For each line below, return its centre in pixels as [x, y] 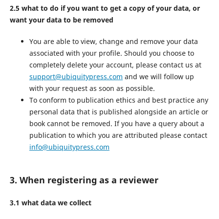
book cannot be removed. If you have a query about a [117, 124]
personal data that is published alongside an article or [119, 112]
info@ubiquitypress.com [69, 147]
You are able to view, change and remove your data [113, 42]
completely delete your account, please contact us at [115, 65]
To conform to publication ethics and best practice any [119, 100]
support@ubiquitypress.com [76, 77]
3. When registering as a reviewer [84, 180]
